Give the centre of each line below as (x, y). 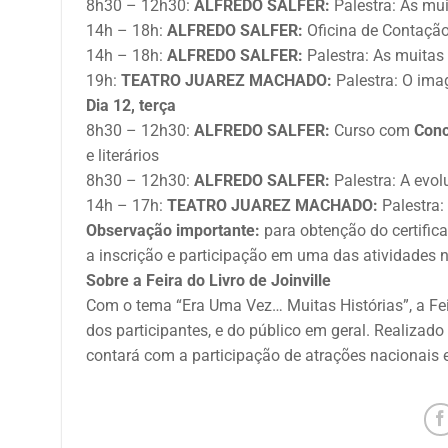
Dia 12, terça (131, 105)
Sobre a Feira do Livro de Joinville (208, 280)
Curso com (372, 130)
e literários (122, 155)
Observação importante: (173, 230)
